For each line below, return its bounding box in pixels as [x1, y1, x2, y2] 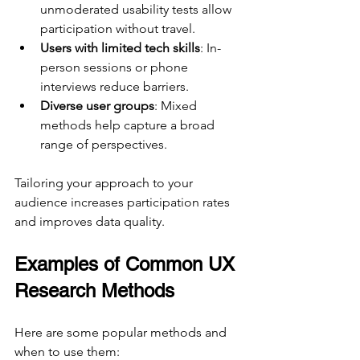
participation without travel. [40, 21, 195, 37]
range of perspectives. [40, 137, 167, 153]
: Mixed [154, 98, 200, 114]
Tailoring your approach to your [14, 175, 196, 191]
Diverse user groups [40, 98, 154, 114]
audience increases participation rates [14, 194, 233, 211]
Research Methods [14, 280, 174, 302]
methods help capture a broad [40, 117, 218, 133]
